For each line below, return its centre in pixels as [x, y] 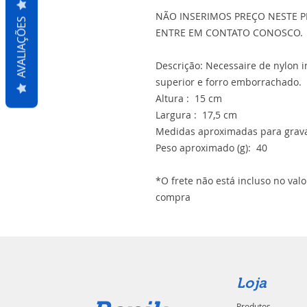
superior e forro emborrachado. [229, 82]
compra [173, 197]
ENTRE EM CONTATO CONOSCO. [229, 33]
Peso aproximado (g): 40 [211, 148]
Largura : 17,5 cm [196, 115]
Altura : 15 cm [189, 98]
